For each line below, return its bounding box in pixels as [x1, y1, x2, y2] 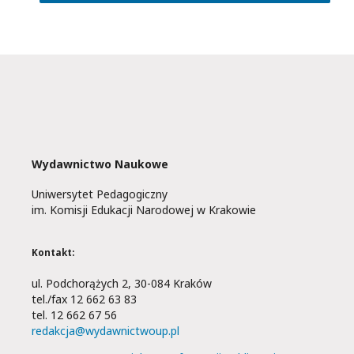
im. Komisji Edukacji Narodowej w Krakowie [32, 202, 256, 218]
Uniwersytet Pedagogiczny [32, 186, 168, 202]
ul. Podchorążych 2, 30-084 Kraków [32, 276, 212, 291]
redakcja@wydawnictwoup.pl [32, 323, 179, 338]
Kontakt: [32, 246, 74, 258]
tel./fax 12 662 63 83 [32, 292, 137, 307]
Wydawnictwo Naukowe [32, 156, 168, 171]
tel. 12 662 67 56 [32, 307, 117, 322]
